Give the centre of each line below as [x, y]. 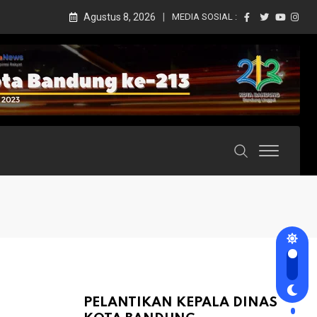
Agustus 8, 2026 [120, 17]
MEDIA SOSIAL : [204, 17]
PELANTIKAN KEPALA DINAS [180, 303]
